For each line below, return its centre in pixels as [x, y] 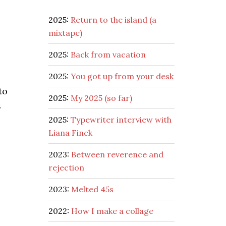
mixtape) [65, 33]
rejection [66, 167]
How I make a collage [112, 211]
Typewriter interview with [121, 120]
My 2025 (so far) [101, 98]
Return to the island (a [114, 20]
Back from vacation [108, 54]
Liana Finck [70, 133]
